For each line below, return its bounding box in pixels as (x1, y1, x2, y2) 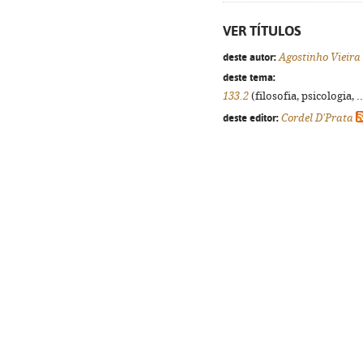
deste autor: (223, 50, 276, 63)
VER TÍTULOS (223, 23, 301, 39)
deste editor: (223, 111, 279, 124)
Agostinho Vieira (279, 51, 361, 63)
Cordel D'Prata (281, 112, 353, 124)
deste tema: (223, 70, 275, 83)
